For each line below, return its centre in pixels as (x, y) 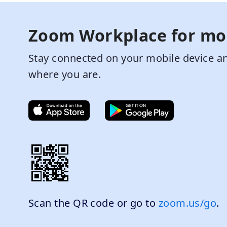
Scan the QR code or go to (93, 203)
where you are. (65, 74)
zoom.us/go (187, 203)
